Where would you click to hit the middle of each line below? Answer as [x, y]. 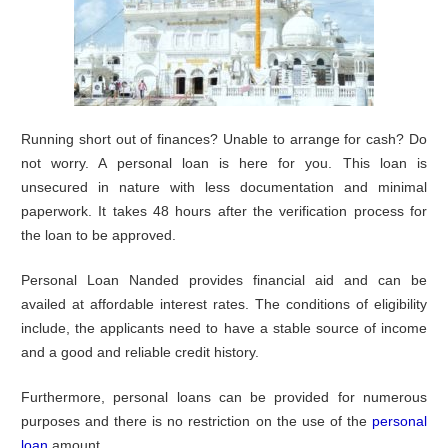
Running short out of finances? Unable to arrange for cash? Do [224, 138]
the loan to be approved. [98, 234]
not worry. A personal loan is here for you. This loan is [224, 162]
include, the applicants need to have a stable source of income [224, 327]
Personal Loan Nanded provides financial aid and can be [224, 279]
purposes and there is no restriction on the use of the [196, 420]
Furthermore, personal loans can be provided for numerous [224, 396]
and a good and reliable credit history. [140, 351]
